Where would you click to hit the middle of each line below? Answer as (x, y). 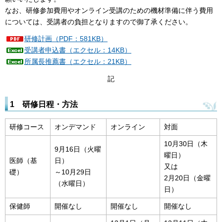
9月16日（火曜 (78, 149)
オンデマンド (75, 127)
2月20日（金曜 (187, 178)
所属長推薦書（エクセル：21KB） (78, 62)
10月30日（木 (186, 143)
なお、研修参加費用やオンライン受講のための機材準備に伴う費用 (109, 10)
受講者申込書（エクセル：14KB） (78, 50)
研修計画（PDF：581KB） (66, 39)
